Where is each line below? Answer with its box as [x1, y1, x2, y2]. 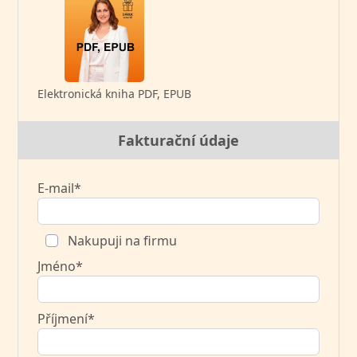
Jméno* [37, 257, 84, 275]
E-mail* [37, 178, 82, 197]
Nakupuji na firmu [65, 231, 178, 249]
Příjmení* [37, 309, 96, 328]
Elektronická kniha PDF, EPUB [37, 85, 192, 101]
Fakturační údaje [118, 130, 239, 150]
